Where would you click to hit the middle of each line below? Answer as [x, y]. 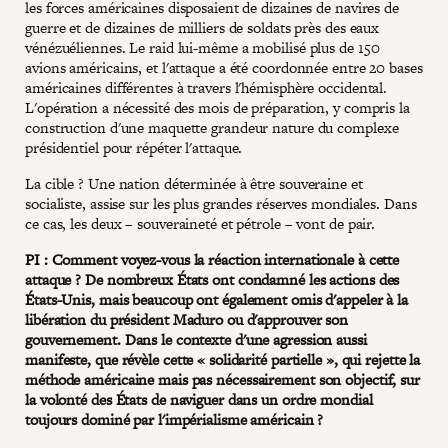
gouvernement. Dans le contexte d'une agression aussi [196, 339]
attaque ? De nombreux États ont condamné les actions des [212, 279]
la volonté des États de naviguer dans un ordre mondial [199, 399]
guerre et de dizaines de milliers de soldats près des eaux [202, 27]
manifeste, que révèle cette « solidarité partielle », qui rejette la [223, 359]
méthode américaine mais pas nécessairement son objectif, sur [222, 379]
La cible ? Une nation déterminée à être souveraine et [194, 183]
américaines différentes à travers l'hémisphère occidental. [206, 87]
